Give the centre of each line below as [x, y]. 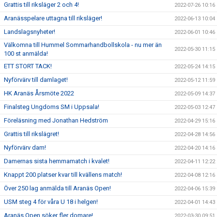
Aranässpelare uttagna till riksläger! [53, 18]
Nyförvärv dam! [25, 147]
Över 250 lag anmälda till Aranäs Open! [57, 188]
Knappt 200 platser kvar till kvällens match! [63, 175]
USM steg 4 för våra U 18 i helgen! [51, 202]
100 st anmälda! [26, 54]
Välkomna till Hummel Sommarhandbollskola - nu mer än [83, 45]
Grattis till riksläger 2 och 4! [41, 5]
